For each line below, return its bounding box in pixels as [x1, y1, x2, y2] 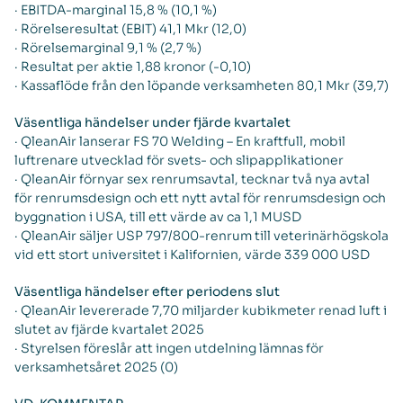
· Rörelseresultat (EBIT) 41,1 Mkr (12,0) [14, 21, 246, 37]
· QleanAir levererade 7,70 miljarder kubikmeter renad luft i [14, 302, 387, 318]
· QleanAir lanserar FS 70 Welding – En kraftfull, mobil [14, 133, 345, 149]
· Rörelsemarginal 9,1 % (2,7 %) [14, 40, 201, 56]
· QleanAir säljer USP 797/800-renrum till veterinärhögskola [14, 228, 389, 244]
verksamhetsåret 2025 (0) [14, 359, 178, 375]
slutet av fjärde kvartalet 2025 [14, 321, 204, 337]
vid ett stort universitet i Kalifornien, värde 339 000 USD [14, 246, 370, 263]
